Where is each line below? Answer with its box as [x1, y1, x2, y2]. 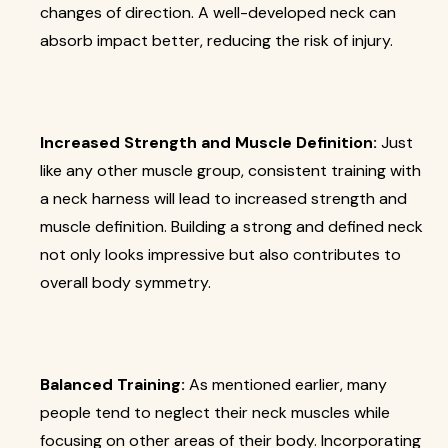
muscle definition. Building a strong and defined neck [40, 216, 423, 237]
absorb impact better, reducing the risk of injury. [40, 30, 393, 51]
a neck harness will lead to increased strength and [40, 188, 407, 209]
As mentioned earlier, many [185, 374, 387, 395]
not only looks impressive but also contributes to [40, 244, 401, 265]
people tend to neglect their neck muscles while [40, 402, 390, 423]
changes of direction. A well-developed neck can [40, 2, 396, 23]
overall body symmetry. [40, 272, 211, 293]
